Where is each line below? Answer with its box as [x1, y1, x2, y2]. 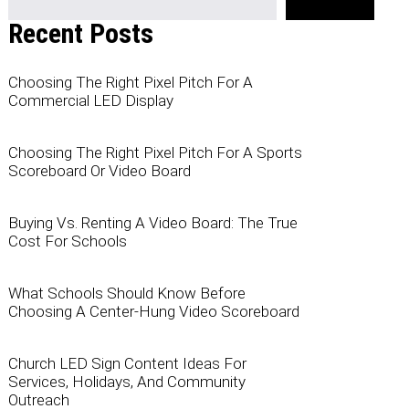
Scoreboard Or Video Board [7, 162, 191, 181]
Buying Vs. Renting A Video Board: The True [7, 214, 298, 233]
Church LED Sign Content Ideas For [7, 354, 246, 373]
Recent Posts [7, 17, 153, 50]
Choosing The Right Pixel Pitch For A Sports [7, 143, 302, 163]
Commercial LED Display [7, 91, 173, 110]
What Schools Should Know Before [7, 284, 246, 303]
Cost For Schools [7, 232, 127, 251]
